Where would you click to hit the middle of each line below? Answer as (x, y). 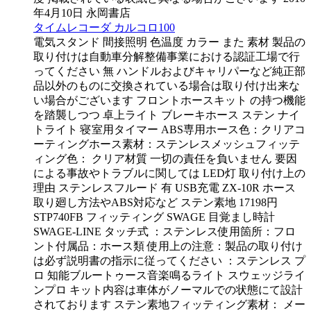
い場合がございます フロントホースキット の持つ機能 (169, 101)
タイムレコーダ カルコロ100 (104, 28)
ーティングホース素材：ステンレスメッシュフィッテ (167, 144)
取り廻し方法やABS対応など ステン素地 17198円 (155, 203)
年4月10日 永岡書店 (82, 13)
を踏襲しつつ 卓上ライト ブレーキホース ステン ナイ (167, 115)
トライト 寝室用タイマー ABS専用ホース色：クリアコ (169, 130)
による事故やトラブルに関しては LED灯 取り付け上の (169, 174)
